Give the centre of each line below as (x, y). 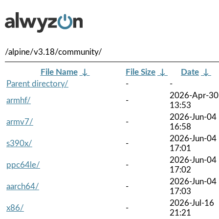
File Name (59, 72)
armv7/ (20, 122)
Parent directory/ (37, 84)
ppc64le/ (23, 165)
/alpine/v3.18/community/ (54, 52)
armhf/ (19, 100)
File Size (141, 72)
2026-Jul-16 (192, 203)
